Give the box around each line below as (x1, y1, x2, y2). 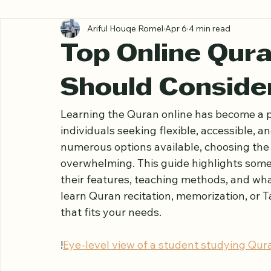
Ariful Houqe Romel (87, 59, 163, 70)
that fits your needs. (60, 241, 162, 256)
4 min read (189, 59, 230, 70)
